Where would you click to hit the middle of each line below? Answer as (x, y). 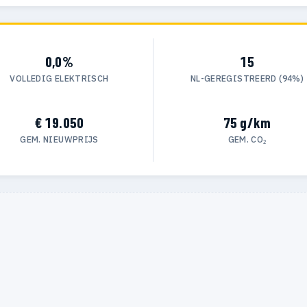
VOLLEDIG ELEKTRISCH (59, 78)
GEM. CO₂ (247, 139)
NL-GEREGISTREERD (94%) (247, 78)
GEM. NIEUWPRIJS (59, 139)
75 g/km (247, 123)
